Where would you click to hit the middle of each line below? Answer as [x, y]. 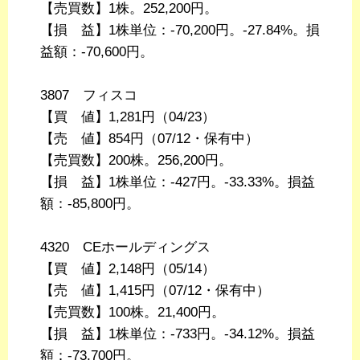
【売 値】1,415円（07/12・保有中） [155, 291]
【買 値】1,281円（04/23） [128, 117]
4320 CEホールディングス [125, 247]
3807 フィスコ [89, 96]
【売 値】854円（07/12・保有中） [149, 139]
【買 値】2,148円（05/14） [128, 269]
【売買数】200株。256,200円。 [136, 161]
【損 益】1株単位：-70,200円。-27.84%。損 [180, 31]
